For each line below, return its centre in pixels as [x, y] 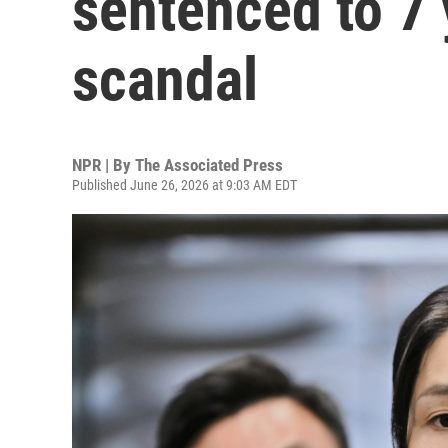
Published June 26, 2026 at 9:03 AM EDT [184, 185]
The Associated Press [209, 165]
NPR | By [103, 165]
